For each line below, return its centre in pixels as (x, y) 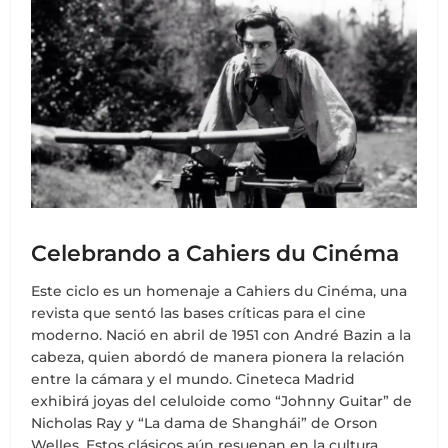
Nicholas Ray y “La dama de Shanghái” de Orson (205, 423)
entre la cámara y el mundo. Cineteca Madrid (193, 379)
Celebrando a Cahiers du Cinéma (215, 254)
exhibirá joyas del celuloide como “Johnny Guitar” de (222, 401)
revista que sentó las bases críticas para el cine (199, 313)
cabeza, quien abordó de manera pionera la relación (218, 357)
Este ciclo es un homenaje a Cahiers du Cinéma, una (219, 291)
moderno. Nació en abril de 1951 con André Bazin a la (221, 335)
